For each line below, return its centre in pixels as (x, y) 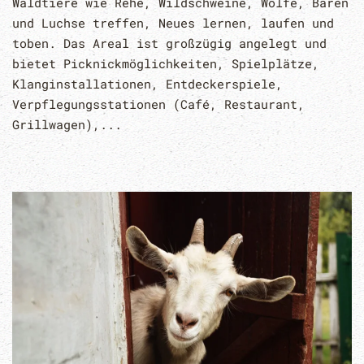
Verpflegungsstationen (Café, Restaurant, (158, 104)
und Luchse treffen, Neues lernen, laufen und (173, 22)
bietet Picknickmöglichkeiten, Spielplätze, (166, 63)
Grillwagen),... (67, 124)
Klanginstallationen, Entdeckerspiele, (147, 83)
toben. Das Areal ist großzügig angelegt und (169, 43)
